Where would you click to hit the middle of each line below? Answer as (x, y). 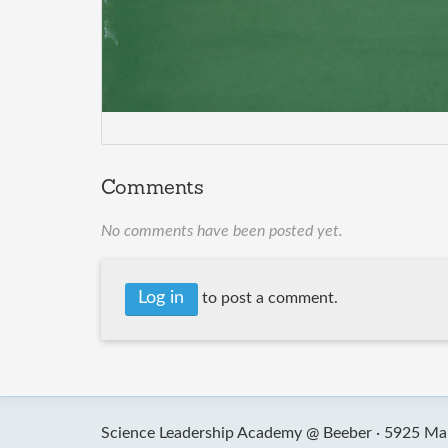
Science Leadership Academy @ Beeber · (240, 432)
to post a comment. (267, 298)
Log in (161, 298)
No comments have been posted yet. (221, 231)
